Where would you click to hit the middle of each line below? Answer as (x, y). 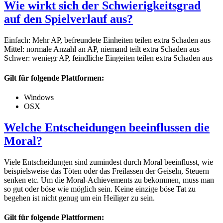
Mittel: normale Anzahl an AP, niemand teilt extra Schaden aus (102, 49)
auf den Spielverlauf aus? (68, 19)
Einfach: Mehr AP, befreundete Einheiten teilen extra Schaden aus (107, 40)
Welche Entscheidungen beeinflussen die (107, 127)
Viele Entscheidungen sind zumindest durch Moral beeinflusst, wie (109, 162)
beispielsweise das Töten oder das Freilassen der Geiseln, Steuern (107, 171)
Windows (39, 97)
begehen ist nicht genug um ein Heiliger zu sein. (79, 198)
